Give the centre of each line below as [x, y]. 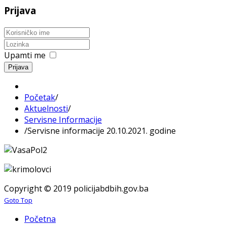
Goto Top [18, 200]
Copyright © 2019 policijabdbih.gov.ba [76, 188]
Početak [40, 97]
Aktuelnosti [46, 108]
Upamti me [25, 55]
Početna [40, 219]
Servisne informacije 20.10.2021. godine [102, 130]
